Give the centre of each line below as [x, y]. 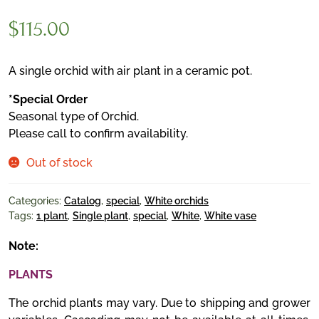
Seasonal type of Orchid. [74, 116]
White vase [230, 216]
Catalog [83, 201]
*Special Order [48, 99]
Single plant [100, 216]
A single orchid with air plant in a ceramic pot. [130, 71]
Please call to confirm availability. [98, 134]
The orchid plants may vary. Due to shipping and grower [159, 303]
